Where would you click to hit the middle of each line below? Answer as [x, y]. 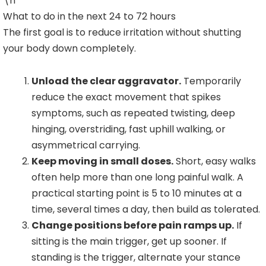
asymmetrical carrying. [86, 145]
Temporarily [211, 81]
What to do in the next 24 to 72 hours [89, 17]
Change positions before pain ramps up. [133, 226]
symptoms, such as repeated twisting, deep [133, 113]
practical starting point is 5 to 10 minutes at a [137, 194]
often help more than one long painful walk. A [137, 178]
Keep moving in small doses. [102, 161]
